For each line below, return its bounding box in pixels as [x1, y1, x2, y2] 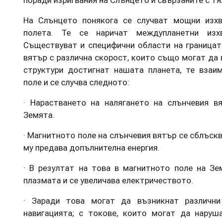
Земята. [23, 109, 55, 120]
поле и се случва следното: [23, 76, 129, 88]
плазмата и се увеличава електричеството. [23, 174, 193, 186]
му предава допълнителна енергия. [23, 142, 160, 153]
